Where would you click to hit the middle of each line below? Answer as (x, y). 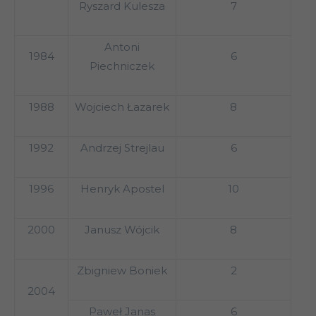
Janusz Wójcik (122, 230)
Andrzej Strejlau (122, 148)
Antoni (122, 47)
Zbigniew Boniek (122, 271)
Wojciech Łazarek (122, 107)
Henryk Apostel (122, 189)
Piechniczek (122, 66)
